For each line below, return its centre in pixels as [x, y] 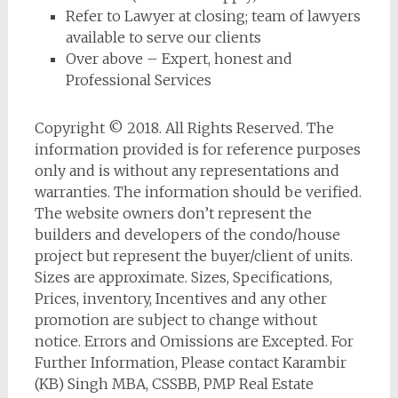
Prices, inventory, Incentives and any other [180, 298]
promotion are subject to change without [175, 319]
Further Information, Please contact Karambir [190, 362]
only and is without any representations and [187, 170]
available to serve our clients [163, 37]
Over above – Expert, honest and [179, 58]
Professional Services [138, 80]
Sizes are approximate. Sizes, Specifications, [183, 277]
